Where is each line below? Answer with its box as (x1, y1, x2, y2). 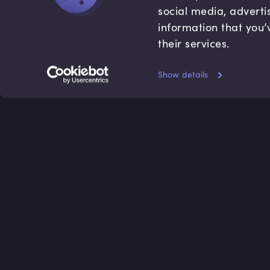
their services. (158, 36, 230, 51)
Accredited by (54, 141, 139, 160)
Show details (158, 69, 209, 80)
